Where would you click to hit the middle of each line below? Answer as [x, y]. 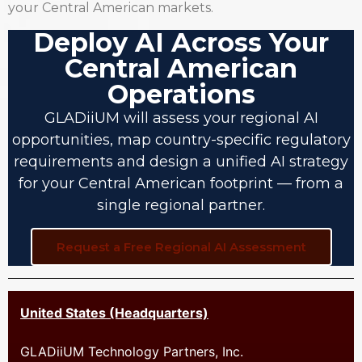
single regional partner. [181, 205]
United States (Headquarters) [114, 313]
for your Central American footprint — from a [181, 183]
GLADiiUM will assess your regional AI [181, 118]
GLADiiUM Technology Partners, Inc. [134, 352]
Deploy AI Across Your [181, 42]
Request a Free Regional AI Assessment [181, 247]
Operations [181, 94]
